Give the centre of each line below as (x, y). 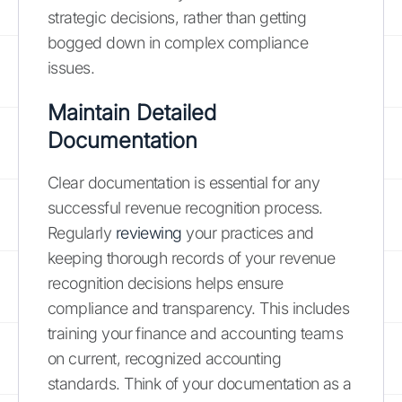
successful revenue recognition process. (185, 207)
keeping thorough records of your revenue (192, 258)
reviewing (149, 232)
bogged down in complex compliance (178, 42)
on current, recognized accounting (165, 358)
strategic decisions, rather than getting (177, 17)
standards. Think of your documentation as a (200, 383)
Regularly (82, 232)
